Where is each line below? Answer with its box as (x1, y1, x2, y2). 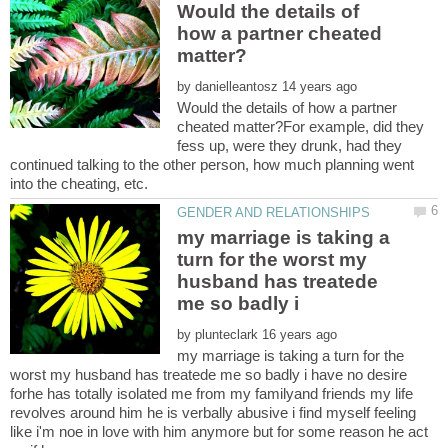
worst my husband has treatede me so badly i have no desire (10, 366, 407, 384)
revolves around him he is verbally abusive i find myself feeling (10, 404, 416, 422)
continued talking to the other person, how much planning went (10, 156, 414, 174)
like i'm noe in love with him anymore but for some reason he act (10, 423, 428, 441)
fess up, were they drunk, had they (177, 137, 403, 155)
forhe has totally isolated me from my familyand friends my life (10, 385, 413, 403)
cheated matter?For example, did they (177, 118, 425, 136)
